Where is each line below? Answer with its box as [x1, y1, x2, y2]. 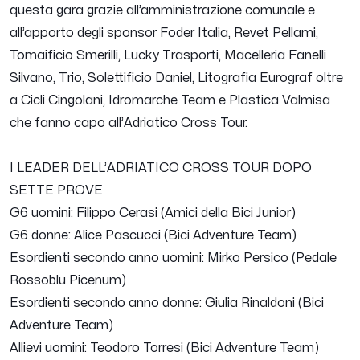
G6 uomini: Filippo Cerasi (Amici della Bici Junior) [10, 207, 296, 220]
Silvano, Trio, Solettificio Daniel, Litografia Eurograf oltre [10, 72, 343, 85]
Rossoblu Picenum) [10, 274, 126, 288]
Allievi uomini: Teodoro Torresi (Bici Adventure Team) [10, 342, 319, 355]
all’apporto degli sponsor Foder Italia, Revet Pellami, [10, 27, 318, 40]
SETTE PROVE [10, 184, 103, 198]
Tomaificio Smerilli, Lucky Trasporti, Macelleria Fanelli [10, 49, 326, 63]
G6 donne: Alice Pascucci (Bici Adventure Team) [10, 229, 297, 243]
